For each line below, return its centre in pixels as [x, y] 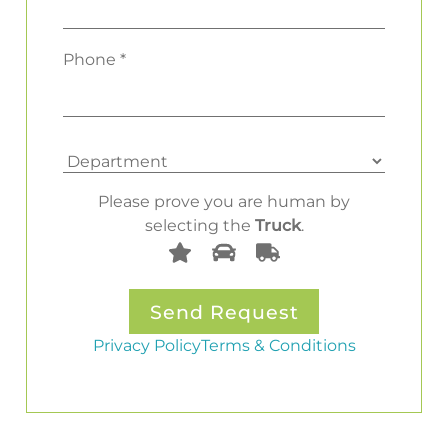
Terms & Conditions [278, 345]
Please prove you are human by [224, 200]
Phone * [94, 59]
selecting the [199, 224]
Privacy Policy [146, 345]
